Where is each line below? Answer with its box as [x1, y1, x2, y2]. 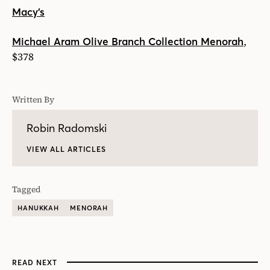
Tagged [12, 183, 41, 195]
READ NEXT [12, 257, 57, 267]
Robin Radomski [27, 121, 107, 135]
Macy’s [12, 5, 45, 19]
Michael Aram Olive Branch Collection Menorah [12, 34, 243, 48]
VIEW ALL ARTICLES [27, 144, 107, 154]
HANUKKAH [17, 203, 60, 212]
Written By [12, 93, 54, 105]
